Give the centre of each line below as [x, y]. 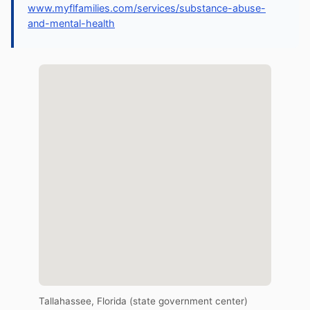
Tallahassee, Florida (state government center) [143, 301]
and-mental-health [71, 24]
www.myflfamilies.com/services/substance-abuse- [147, 8]
